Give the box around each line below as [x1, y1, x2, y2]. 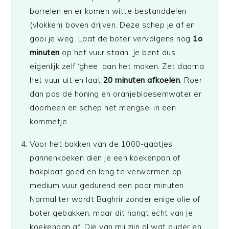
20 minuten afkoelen [103, 75, 180, 85]
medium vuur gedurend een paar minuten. [30, 180, 186, 191]
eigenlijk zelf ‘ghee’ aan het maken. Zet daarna [30, 61, 204, 72]
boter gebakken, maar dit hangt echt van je [30, 208, 193, 218]
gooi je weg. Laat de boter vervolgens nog [30, 34, 193, 44]
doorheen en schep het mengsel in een [30, 103, 176, 113]
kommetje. [30, 117, 69, 127]
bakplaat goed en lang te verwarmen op [30, 167, 182, 177]
